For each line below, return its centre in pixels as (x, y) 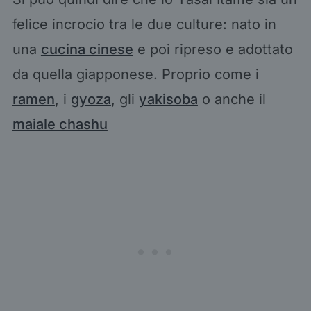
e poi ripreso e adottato (213, 49)
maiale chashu (60, 124)
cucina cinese (87, 49)
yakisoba (168, 99)
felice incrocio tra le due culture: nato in (144, 24)
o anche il (232, 99)
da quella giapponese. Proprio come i (135, 74)
